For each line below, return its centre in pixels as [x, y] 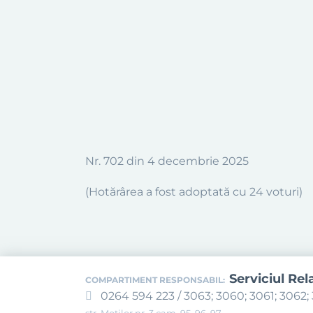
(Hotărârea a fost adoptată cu [167, 192]
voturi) [284, 192]
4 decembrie [185, 161]
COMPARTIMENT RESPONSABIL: [155, 280]
